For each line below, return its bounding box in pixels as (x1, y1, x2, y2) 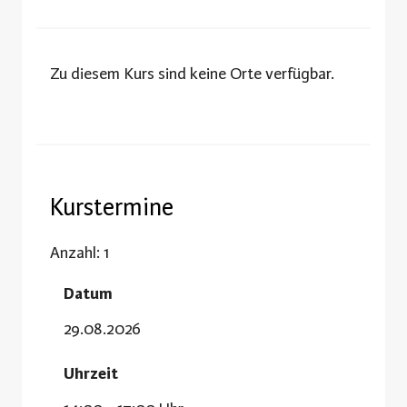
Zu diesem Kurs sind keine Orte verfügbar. (50, 63, 334, 84)
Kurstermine (50, 193, 174, 222)
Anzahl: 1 (50, 242, 110, 263)
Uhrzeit (64, 362, 118, 383)
